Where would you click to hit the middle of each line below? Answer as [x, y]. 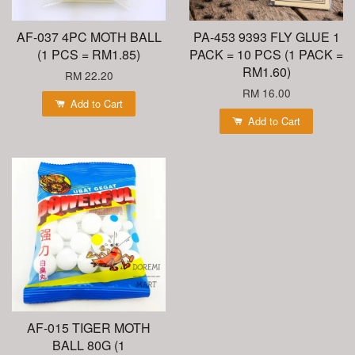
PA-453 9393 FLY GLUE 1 [266, 37]
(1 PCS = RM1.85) [89, 54]
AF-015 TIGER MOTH [89, 328]
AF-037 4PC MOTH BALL [89, 37]
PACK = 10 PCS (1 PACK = [266, 54]
